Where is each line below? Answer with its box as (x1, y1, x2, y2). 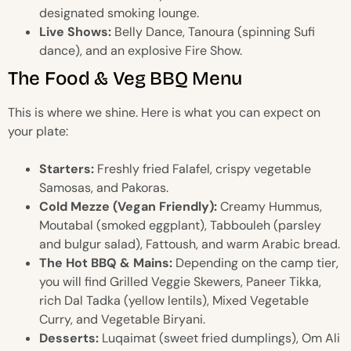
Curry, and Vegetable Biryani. (39, 311, 205, 328)
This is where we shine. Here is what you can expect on (8, 104, 320, 121)
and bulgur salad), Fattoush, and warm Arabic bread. (39, 236, 340, 253)
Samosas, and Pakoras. (39, 179, 168, 197)
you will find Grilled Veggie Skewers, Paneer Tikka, (39, 273, 321, 291)
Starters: (39, 161, 94, 178)
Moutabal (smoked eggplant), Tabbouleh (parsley (39, 217, 321, 234)
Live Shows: (39, 24, 111, 41)
